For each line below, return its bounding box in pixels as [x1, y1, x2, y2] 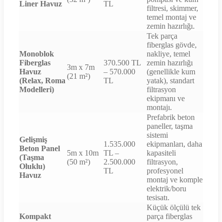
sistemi [147, 131, 168, 140]
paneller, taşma [147, 122, 193, 131]
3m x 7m [67, 63, 95, 72]
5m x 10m [67, 149, 99, 158]
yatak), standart [147, 76, 194, 85]
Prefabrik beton [147, 113, 195, 122]
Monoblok [19, 50, 54, 58]
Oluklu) [19, 162, 45, 171]
